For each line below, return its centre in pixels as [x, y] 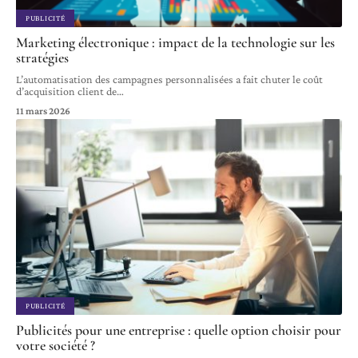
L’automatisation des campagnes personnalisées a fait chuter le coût [169, 80]
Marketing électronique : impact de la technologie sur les [175, 43]
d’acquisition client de [66, 91]
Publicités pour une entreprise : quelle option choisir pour [179, 330]
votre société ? [56, 345]
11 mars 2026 [43, 111]
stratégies [42, 58]
